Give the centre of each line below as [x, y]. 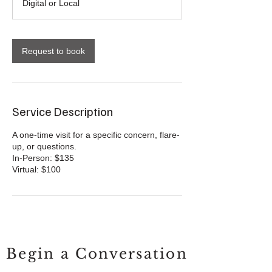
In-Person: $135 [43, 158]
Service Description [63, 111]
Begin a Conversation [97, 254]
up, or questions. [44, 146]
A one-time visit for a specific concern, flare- [96, 135]
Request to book [53, 51]
